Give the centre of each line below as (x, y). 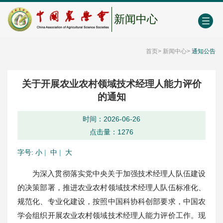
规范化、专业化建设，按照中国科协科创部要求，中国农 (111, 201)
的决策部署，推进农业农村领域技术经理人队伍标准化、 (111, 187)
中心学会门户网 (102, 9)
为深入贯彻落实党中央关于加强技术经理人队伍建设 (119, 173)
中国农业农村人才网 (36, 9)
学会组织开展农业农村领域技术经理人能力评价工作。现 (111, 215)
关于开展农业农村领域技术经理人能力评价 (111, 84)
